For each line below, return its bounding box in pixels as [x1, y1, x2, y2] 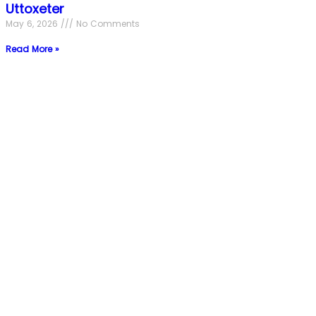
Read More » [6, 42, 59, 55]
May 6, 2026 [6, 17, 61, 30]
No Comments [73, 17, 140, 30]
